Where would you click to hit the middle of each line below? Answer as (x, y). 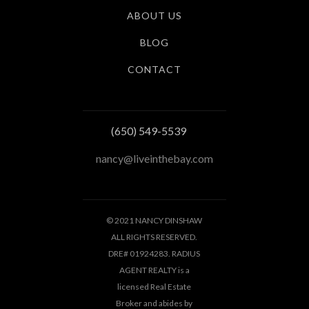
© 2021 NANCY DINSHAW (154, 220)
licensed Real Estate (154, 286)
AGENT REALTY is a (154, 270)
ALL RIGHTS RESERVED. (154, 237)
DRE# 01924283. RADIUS (154, 253)
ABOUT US (154, 15)
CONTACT (154, 69)
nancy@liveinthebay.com (154, 158)
